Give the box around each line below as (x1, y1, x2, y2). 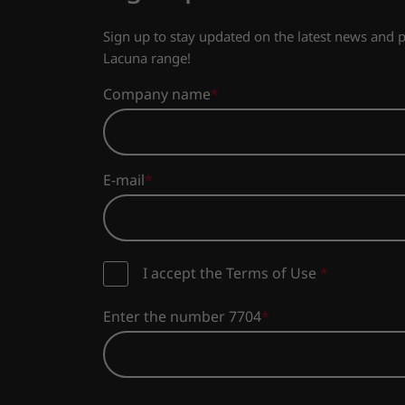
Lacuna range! (103, 49, 191, 68)
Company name (103, 84, 211, 105)
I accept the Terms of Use (143, 263, 320, 284)
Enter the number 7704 (103, 306, 261, 327)
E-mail (103, 170, 145, 191)
